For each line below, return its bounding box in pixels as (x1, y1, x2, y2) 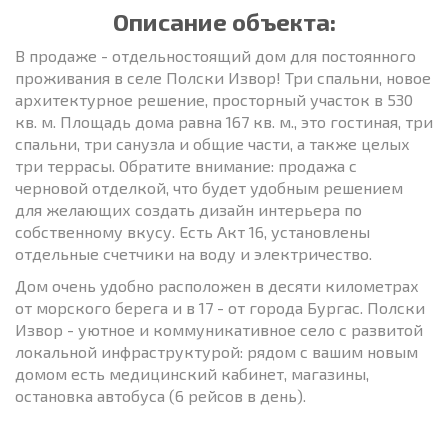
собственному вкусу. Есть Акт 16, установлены (15, 221, 370, 241)
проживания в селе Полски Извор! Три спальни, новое (15, 67, 431, 87)
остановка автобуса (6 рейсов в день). (15, 385, 306, 405)
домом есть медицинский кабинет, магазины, (15, 363, 369, 383)
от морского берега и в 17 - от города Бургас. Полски (15, 297, 425, 317)
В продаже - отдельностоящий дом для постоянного (15, 45, 416, 65)
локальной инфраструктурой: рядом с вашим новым (15, 341, 418, 361)
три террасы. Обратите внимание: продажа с (15, 155, 357, 175)
